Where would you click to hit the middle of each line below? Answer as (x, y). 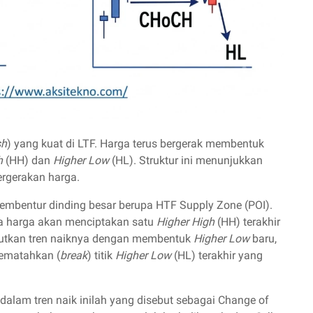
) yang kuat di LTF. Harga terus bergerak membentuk (136, 143)
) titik (101, 255)
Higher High (185, 221)
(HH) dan (28, 160)
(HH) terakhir (247, 221)
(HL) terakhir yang (217, 255)
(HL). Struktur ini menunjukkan (186, 160)
